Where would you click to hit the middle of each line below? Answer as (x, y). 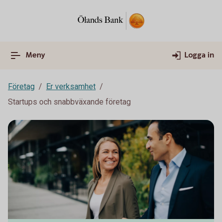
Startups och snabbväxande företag (69, 102)
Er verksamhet (71, 86)
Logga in (199, 55)
